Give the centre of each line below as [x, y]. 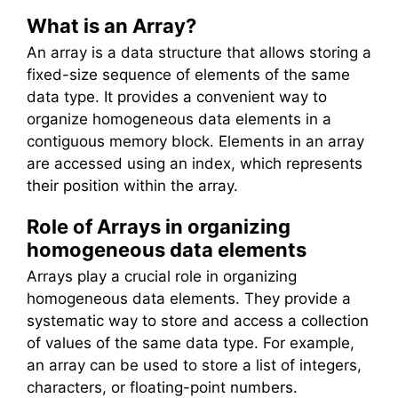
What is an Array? [111, 25]
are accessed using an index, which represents [195, 163]
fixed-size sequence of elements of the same [188, 74]
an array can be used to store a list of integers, [194, 366]
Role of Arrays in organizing [159, 227]
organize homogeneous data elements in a [179, 119]
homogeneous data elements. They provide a [189, 299]
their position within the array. [132, 185]
